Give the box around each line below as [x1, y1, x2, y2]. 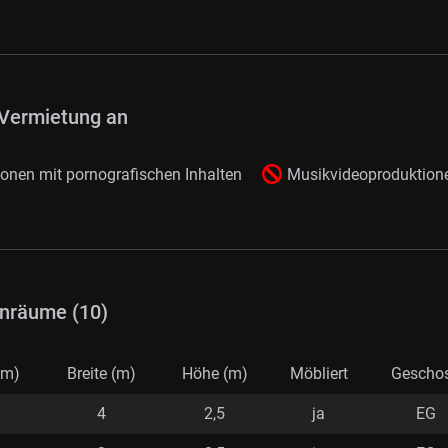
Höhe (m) [181, 364, 248, 384]
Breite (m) [67, 364, 136, 384]
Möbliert [289, 364, 348, 384]
